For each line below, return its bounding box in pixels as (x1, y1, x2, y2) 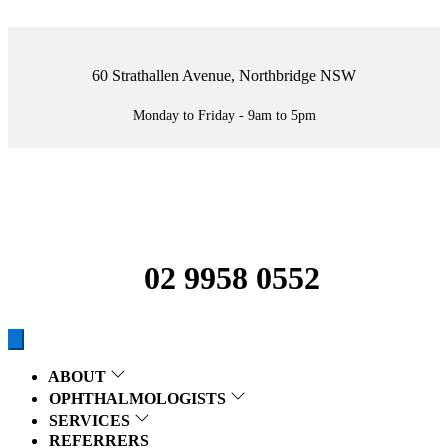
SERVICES (49, 412, 134, 430)
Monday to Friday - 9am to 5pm (132, 107, 316, 124)
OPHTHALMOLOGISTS (49, 390, 230, 408)
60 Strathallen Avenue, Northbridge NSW (92, 67, 356, 84)
